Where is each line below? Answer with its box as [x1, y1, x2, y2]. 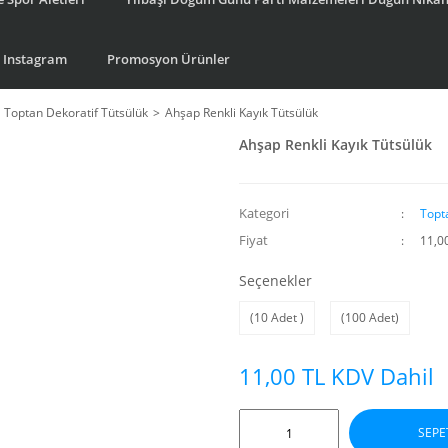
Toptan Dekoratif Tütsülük [4, 104, 148, 121]
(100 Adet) [341, 309, 399, 326]
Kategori [239, 204, 289, 222]
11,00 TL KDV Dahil [239, 361, 434, 391]
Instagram [3, 49, 67, 68]
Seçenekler [239, 271, 312, 290]
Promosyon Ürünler [107, 49, 230, 68]
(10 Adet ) [250, 309, 304, 326]
